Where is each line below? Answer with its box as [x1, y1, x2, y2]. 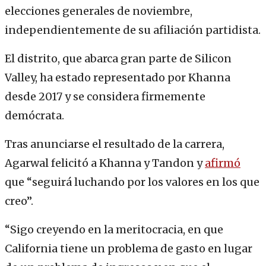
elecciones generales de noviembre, [5, 4, 192, 18]
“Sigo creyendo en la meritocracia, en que [5, 223, 223, 237]
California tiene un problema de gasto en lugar [5, 242, 252, 256]
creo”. [5, 194, 33, 208]
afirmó [205, 156, 240, 170]
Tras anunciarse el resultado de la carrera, [5, 137, 224, 151]
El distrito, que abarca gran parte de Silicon [5, 52, 232, 66]
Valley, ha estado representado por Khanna [5, 71, 230, 85]
